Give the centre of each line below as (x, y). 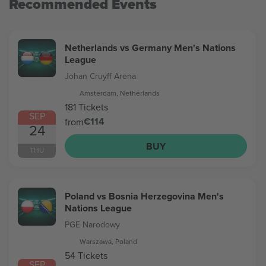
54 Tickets (86, 255)
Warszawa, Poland (108, 241)
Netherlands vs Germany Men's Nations (150, 48)
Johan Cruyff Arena (100, 76)
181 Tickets (86, 107)
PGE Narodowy (92, 224)
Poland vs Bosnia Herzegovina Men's (144, 196)
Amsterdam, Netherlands (120, 93)
